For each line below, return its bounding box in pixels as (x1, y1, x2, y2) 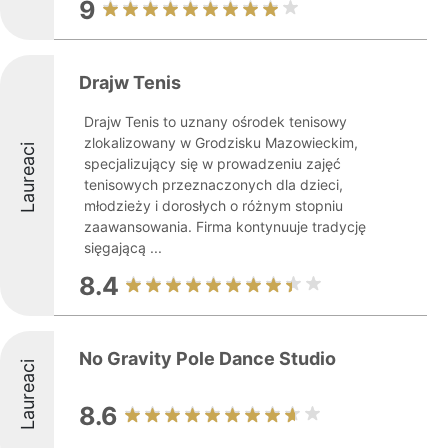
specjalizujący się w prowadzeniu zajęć (84, 155, 341, 172)
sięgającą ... (84, 239, 162, 256)
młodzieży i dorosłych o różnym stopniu (84, 197, 343, 214)
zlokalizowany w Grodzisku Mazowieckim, (84, 134, 358, 151)
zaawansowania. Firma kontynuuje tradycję (84, 218, 366, 235)
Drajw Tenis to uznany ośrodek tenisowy (84, 113, 347, 130)
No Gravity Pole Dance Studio (79, 348, 336, 369)
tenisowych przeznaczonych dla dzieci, (84, 176, 343, 193)
